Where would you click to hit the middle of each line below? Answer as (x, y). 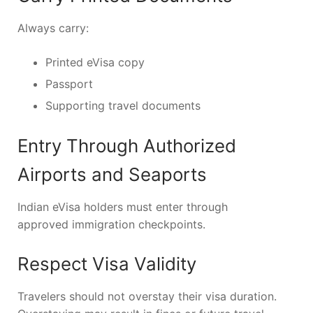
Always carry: (53, 28)
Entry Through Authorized (127, 145)
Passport (69, 83)
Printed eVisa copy (95, 62)
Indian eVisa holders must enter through (123, 206)
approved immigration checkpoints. (111, 224)
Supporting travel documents (123, 105)
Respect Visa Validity (107, 263)
